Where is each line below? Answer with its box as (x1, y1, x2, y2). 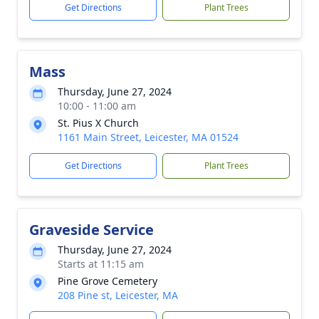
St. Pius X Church (58, 116, 139, 130)
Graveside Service (29, 220, 154, 239)
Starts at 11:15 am (58, 257, 144, 271)
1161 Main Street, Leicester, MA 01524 (58, 130, 239, 144)
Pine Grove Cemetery (58, 274, 157, 288)
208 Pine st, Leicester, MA (58, 288, 178, 302)
